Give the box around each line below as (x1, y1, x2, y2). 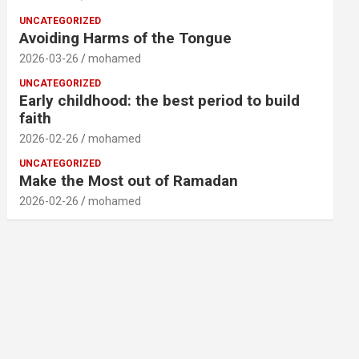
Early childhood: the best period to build (19, 91, 301, 110)
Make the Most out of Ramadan (19, 171, 239, 190)
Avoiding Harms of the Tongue (19, 29, 232, 47)
